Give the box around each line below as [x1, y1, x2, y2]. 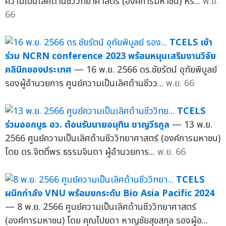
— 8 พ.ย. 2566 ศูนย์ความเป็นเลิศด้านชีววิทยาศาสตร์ [5, 200, 196, 214]
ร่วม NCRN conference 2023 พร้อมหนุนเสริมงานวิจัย [5, 49, 216, 63]
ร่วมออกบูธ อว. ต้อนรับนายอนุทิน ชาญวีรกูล [5, 118, 169, 132]
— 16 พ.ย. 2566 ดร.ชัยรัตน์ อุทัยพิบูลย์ [74, 63, 217, 77]
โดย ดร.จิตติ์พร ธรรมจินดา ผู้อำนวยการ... [5, 145, 157, 159]
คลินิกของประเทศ [5, 63, 72, 77]
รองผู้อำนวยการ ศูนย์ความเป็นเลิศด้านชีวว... [5, 76, 166, 90]
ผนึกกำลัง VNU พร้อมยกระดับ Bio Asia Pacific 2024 [5, 186, 214, 200]
